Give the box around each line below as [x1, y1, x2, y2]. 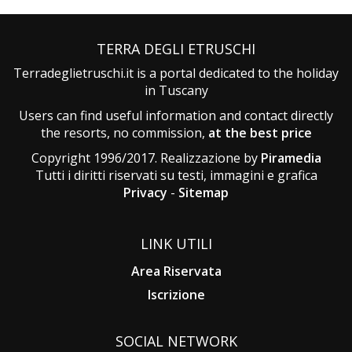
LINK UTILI [140, 233, 212, 253]
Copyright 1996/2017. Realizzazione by [31, 148, 261, 167]
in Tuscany [144, 81, 208, 99]
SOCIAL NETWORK [115, 331, 237, 350]
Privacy [123, 183, 167, 201]
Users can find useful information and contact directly [19, 106, 333, 124]
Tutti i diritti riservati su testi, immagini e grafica [35, 166, 317, 184]
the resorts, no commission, [40, 123, 208, 141]
